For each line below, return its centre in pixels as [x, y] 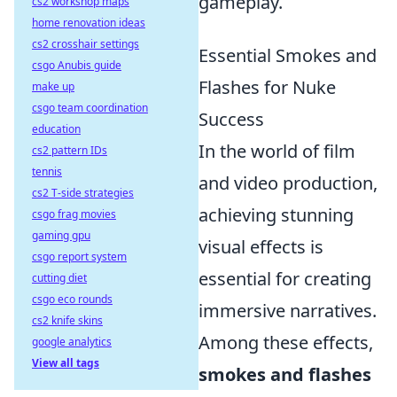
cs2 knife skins [67, 320]
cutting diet [59, 278]
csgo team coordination [90, 108]
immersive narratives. [288, 311]
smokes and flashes [285, 374]
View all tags [66, 363]
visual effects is [261, 247]
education [56, 129]
